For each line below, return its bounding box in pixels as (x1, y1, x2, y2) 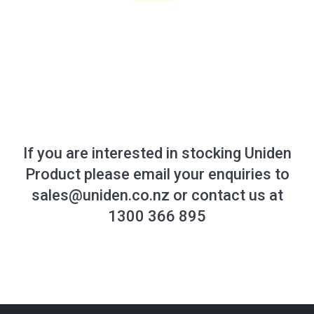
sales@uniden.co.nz (31, 186, 170, 204)
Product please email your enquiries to (25, 165, 289, 183)
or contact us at (169, 186, 283, 204)
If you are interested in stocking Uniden (22, 144, 292, 162)
